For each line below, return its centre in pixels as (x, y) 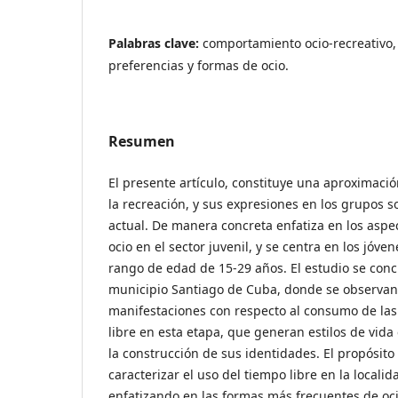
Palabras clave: (155, 43)
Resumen (142, 141)
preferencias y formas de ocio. (199, 65)
